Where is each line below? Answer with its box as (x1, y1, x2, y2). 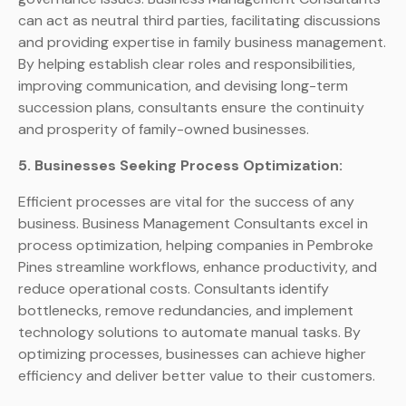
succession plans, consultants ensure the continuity (18, 98, 364, 118)
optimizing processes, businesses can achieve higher (18, 344, 366, 364)
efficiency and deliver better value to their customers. (18, 366, 375, 386)
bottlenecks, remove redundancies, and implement (18, 301, 353, 321)
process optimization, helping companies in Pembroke (18, 236, 373, 256)
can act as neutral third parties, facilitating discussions (18, 11, 381, 31)
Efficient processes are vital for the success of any (18, 192, 354, 212)
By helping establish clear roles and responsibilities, (18, 54, 355, 74)
